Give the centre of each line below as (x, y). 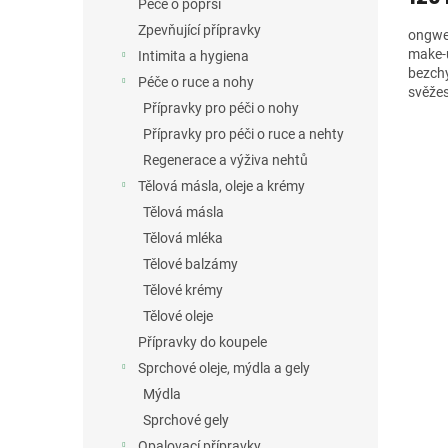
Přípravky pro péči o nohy (221, 108)
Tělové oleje (178, 316)
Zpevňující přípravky (199, 30)
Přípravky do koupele (202, 342)
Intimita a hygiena (193, 56)
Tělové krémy (183, 290)
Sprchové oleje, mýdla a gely (224, 368)
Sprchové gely (186, 420)
